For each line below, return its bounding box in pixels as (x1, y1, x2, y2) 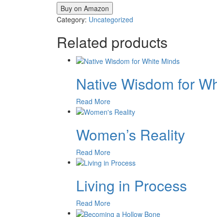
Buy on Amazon (61, 3, 109, 14)
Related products (57, 31, 168, 53)
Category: (57, 15, 89, 25)
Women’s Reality (76, 124, 185, 145)
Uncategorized (89, 15, 133, 25)
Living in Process (76, 175, 187, 196)
